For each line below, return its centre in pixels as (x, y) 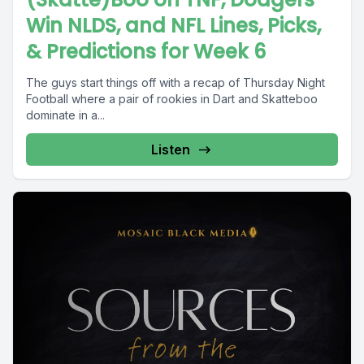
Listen (171, 149)
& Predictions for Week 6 (146, 52)
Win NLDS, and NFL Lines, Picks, (173, 26)
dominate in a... (65, 115)
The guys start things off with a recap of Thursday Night (175, 82)
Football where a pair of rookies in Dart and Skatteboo (172, 99)
